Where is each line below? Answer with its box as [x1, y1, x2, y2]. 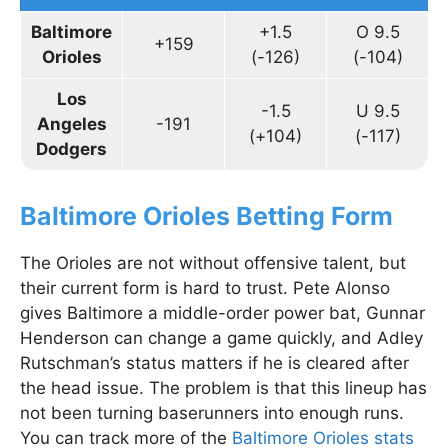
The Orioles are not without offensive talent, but [20, 252, 406, 273]
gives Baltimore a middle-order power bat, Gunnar [20, 302, 425, 323]
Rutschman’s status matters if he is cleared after [20, 352, 409, 373]
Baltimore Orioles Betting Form [20, 200, 393, 231]
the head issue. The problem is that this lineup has [20, 377, 427, 398]
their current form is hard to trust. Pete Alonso [20, 277, 390, 298]
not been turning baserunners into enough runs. [20, 402, 404, 423]
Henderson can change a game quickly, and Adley [20, 327, 423, 348]
